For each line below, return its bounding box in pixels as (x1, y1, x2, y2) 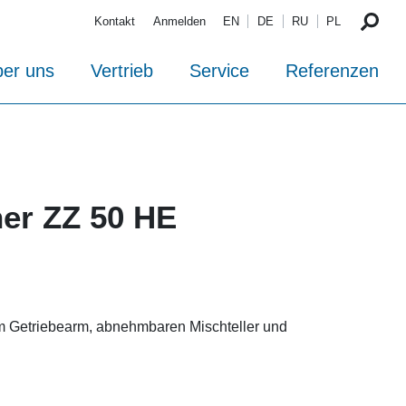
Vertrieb (91, 61, 153, 82)
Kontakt (94, 14, 136, 29)
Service (189, 61, 249, 82)
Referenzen (285, 61, 379, 82)
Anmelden (152, 14, 206, 29)
